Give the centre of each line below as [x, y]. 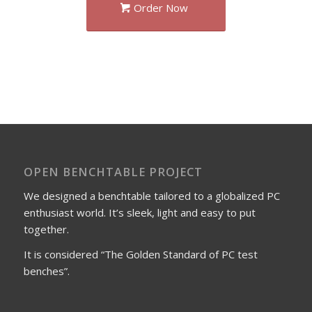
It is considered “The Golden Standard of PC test [140, 255]
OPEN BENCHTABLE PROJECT [113, 171]
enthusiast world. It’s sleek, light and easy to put [139, 212]
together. [46, 229]
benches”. [46, 271]
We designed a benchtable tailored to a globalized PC [151, 195]
